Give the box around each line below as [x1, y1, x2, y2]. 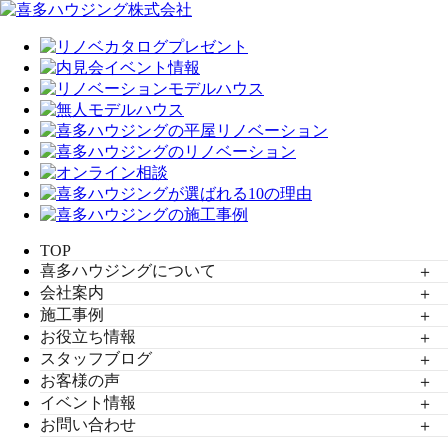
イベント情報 [40, 394, 136, 411]
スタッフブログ [40, 350, 152, 367]
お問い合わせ [40, 416, 136, 433]
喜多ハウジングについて [40, 262, 216, 279]
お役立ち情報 [40, 328, 136, 345]
